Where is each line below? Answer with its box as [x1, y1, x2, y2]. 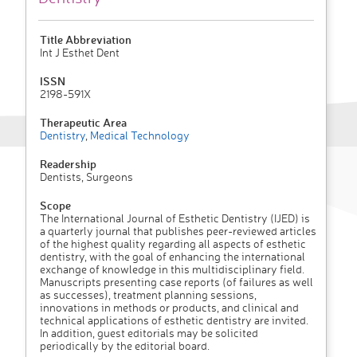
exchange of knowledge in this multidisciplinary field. [40, 262, 304, 277]
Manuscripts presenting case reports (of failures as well [40, 275, 313, 289]
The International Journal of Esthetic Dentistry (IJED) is [40, 211, 310, 226]
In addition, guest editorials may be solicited [40, 326, 258, 340]
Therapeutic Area [40, 115, 127, 131]
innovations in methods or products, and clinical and [40, 300, 299, 315]
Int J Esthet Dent [40, 45, 120, 60]
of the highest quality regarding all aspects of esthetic [40, 237, 306, 251]
